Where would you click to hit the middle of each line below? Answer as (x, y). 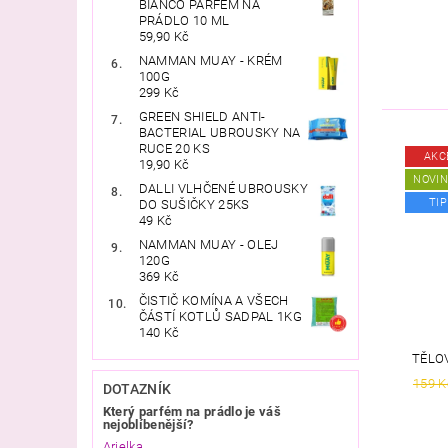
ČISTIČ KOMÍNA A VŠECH (213, 300)
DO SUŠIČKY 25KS (194, 204)
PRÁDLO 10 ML (184, 20)
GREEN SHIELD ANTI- (202, 116)
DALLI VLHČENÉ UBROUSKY (223, 188)
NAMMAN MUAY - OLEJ (208, 244)
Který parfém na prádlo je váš (192, 411)
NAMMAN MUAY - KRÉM (210, 60)
